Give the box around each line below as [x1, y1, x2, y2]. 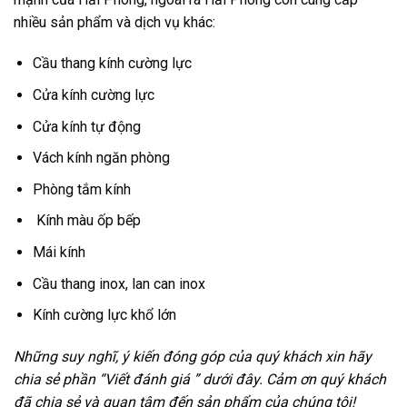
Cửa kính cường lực [32, 86, 154, 104]
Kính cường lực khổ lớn [32, 306, 176, 324]
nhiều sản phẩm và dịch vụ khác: [14, 13, 215, 31]
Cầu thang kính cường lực [32, 55, 192, 73]
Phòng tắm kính [32, 180, 131, 198]
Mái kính [32, 243, 85, 262]
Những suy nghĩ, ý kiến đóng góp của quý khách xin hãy [14, 348, 372, 366]
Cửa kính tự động [32, 117, 141, 135]
